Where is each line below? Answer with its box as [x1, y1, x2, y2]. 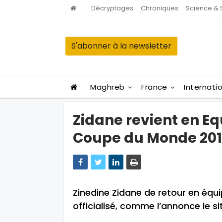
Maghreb [90, 82, 125, 92]
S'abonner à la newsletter [71, 40, 171, 52]
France [141, 82, 167, 92]
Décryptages [91, 3, 133, 13]
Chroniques [141, 3, 178, 13]
